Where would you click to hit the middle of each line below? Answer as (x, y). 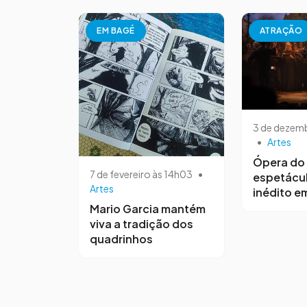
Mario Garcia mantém (148, 209)
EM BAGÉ (116, 30)
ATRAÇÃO (281, 30)
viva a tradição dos (142, 224)
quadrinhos (121, 239)
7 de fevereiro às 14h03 (141, 174)
